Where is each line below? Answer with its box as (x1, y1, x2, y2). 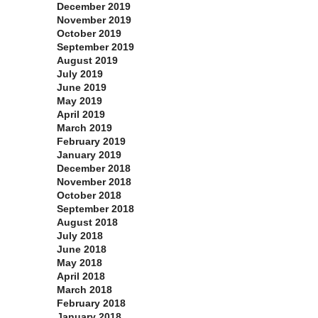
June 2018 (57, 243, 106, 256)
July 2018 (57, 230, 103, 242)
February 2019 (57, 136, 126, 148)
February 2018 (57, 297, 126, 309)
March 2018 (57, 284, 112, 296)
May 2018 (57, 257, 102, 269)
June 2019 (57, 82, 106, 94)
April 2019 (57, 109, 105, 121)
